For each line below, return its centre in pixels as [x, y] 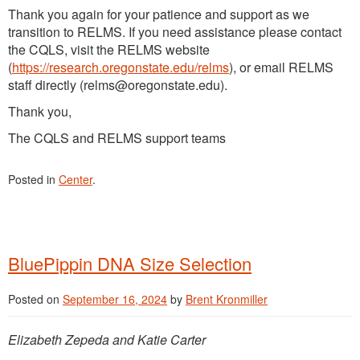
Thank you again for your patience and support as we [159, 14]
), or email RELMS [281, 67]
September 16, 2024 [115, 299]
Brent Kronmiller [227, 299]
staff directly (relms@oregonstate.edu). [118, 84]
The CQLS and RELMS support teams [117, 137]
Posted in [33, 179]
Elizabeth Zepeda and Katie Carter [107, 339]
